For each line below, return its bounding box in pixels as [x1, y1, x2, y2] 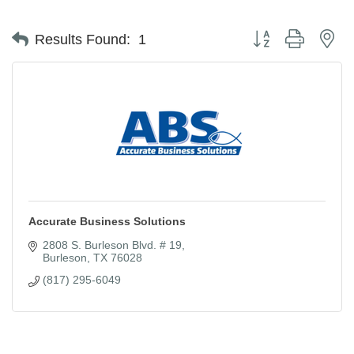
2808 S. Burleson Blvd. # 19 [42, 238, 182, 251]
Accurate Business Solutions [28, 214, 186, 228]
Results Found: [35, 31, 130, 47]
